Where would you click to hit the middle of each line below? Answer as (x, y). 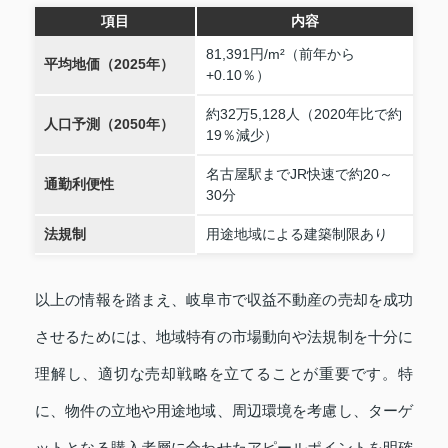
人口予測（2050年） (108, 124)
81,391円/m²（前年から (280, 54)
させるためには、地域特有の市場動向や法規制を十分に (224, 337)
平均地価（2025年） (108, 64)
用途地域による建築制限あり (296, 234)
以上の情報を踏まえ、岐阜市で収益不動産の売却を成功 (224, 300)
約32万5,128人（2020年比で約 (303, 114)
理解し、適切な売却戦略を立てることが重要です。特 (224, 374)
